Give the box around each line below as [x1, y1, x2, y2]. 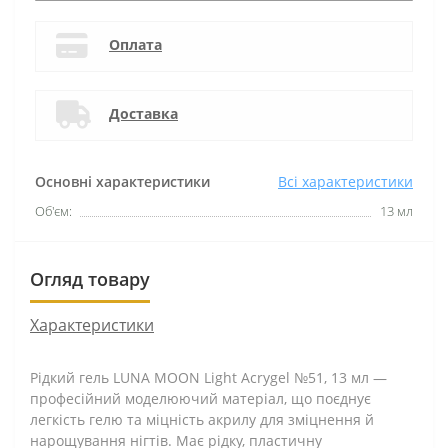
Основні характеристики [35, 172, 210, 191]
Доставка [109, 104, 178, 123]
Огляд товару [30, 267, 150, 291]
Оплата [109, 35, 162, 54]
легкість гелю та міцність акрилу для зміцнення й [30, 410, 374, 429]
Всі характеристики [278, 172, 413, 191]
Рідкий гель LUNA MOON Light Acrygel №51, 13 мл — [30, 368, 387, 387]
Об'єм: [35, 202, 72, 220]
